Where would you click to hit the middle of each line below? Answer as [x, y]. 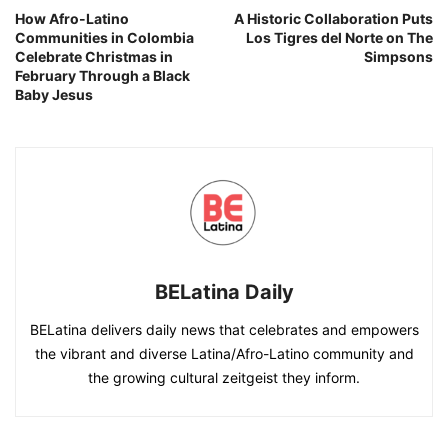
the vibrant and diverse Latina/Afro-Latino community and [224, 354]
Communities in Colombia [104, 38]
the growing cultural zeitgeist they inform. [224, 378]
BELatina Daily [224, 292]
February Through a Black [102, 76]
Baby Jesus [54, 95]
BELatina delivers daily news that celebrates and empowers [224, 330]
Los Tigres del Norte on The [339, 38]
